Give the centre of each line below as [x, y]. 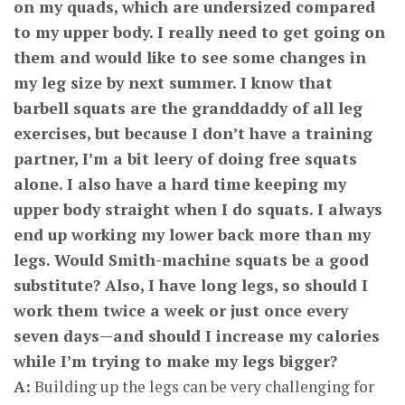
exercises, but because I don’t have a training [193, 133]
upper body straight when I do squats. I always [198, 209]
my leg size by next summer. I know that [173, 83]
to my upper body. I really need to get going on [199, 32]
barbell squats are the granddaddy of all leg [188, 108]
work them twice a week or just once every [181, 311]
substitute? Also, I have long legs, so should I [191, 285]
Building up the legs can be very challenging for [202, 386]
